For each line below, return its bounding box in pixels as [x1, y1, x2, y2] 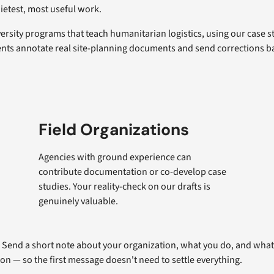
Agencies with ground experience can [38, 150, 191, 164]
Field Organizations [38, 119, 189, 140]
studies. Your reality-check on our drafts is [38, 179, 210, 193]
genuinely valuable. [38, 194, 118, 208]
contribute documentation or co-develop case [38, 165, 226, 179]
